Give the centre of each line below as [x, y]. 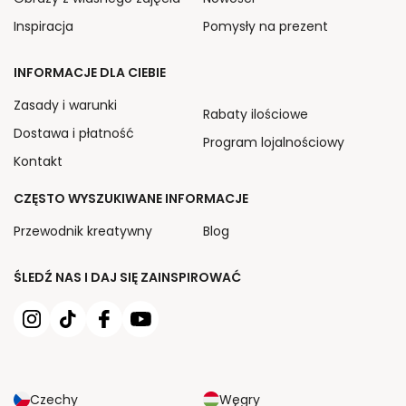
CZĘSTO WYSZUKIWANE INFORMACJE [131, 198]
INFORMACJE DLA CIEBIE [90, 72]
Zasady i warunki [65, 105]
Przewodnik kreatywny [83, 231]
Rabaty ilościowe [256, 114]
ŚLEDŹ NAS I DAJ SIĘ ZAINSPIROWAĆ [127, 277]
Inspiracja [43, 26]
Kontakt [38, 161]
